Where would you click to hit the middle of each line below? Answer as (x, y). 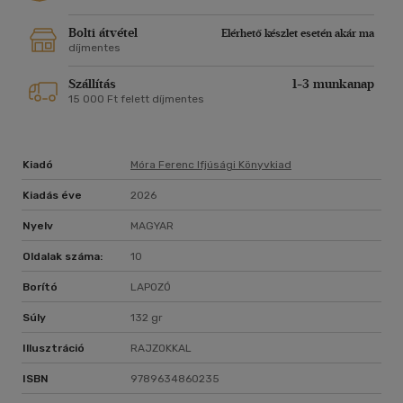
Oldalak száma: (63, 257)
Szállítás (92, 85)
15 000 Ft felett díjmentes (136, 99)
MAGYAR (152, 226)
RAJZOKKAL (161, 349)
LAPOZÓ (151, 287)
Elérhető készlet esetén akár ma (298, 34)
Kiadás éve (52, 196)
